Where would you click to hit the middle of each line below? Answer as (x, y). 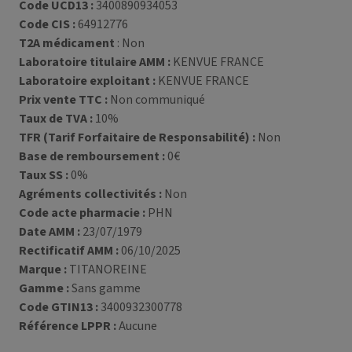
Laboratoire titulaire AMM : (95, 62)
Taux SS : (44, 175)
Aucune (137, 326)
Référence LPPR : (68, 326)
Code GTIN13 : (59, 307)
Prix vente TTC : (63, 100)
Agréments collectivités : (90, 194)
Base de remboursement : (92, 156)
